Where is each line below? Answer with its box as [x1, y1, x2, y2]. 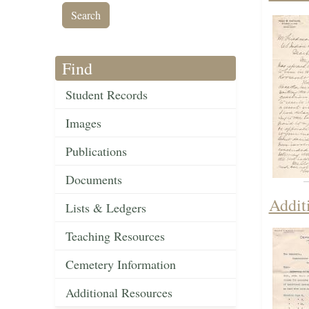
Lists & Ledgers [66, 199, 146, 217]
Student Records [66, 86, 148, 103]
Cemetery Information [66, 256, 176, 273]
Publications [66, 143, 127, 160]
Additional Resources [66, 284, 172, 301]
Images [66, 114, 101, 132]
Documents [66, 171, 122, 188]
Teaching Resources [66, 228, 165, 245]
